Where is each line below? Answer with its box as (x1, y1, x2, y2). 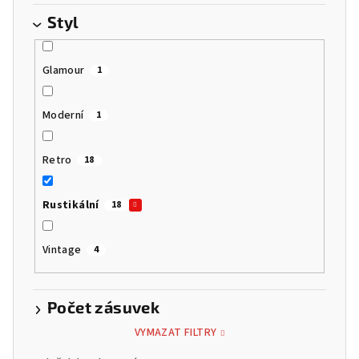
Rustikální (42, 196, 99, 213)
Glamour (42, 62, 85, 79)
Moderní (42, 107, 84, 123)
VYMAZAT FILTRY (134, 325, 217, 341)
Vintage (42, 241, 82, 258)
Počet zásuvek (47, 297, 160, 317)
